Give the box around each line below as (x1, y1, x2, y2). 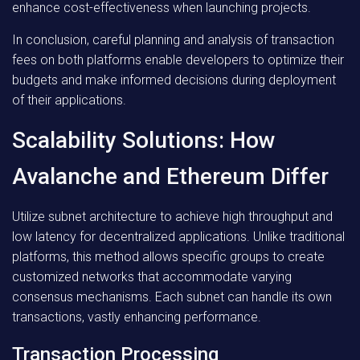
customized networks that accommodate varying (12, 269, 292, 284)
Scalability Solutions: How (12, 127, 276, 153)
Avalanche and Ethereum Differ (12, 163, 329, 190)
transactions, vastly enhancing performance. (12, 309, 261, 325)
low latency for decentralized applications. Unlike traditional (12, 229, 345, 244)
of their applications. (12, 92, 126, 108)
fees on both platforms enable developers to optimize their (12, 52, 344, 67)
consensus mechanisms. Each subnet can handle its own (12, 289, 332, 305)
